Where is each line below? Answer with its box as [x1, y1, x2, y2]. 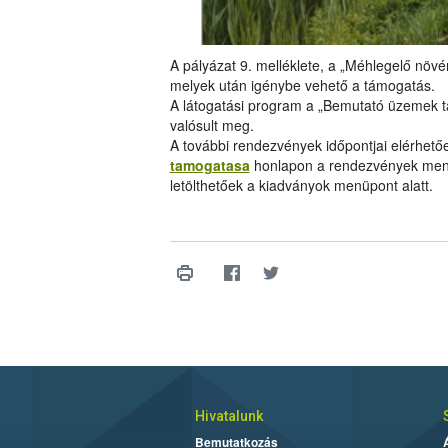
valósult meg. [169, 115, 254, 136]
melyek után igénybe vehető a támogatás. [169, 75, 435, 96]
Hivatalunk [194, 408, 263, 425]
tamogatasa [169, 155, 250, 176]
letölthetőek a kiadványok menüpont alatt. [169, 175, 437, 196]
